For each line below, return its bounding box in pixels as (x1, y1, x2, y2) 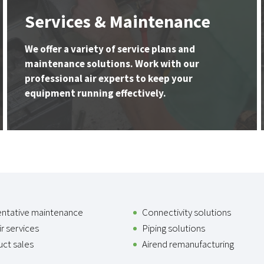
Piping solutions (141, 222, 205, 235)
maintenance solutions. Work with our (25, 57, 199, 71)
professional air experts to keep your (25, 72, 193, 85)
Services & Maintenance (25, 10, 210, 33)
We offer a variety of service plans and (25, 42, 195, 56)
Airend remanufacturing (141, 237, 234, 251)
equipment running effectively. (25, 87, 166, 100)
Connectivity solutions (141, 206, 231, 219)
